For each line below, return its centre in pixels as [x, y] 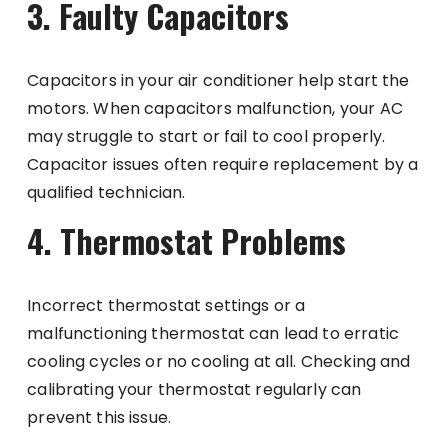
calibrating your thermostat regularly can [194, 389]
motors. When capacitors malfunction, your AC [215, 108]
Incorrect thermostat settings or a [166, 305]
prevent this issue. [99, 417]
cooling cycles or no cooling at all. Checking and [219, 361]
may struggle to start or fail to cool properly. [206, 136]
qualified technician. [106, 192]
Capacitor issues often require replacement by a [223, 164]
